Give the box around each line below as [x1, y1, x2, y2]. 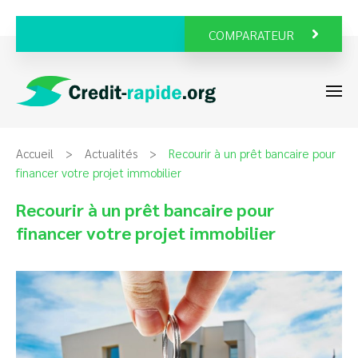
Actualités [85, 145, 137, 161]
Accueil [16, 145, 54, 161]
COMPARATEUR [209, 26, 294, 43]
